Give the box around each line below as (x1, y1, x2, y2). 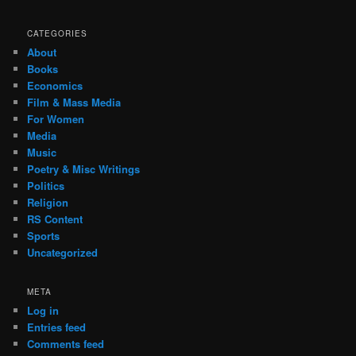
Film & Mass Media (27, 95, 122, 110)
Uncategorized (27, 245, 99, 261)
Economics (27, 78, 83, 94)
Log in (27, 303, 60, 319)
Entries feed (27, 319, 87, 335)
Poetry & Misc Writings (27, 161, 141, 177)
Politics (27, 178, 65, 194)
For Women (27, 111, 85, 127)
